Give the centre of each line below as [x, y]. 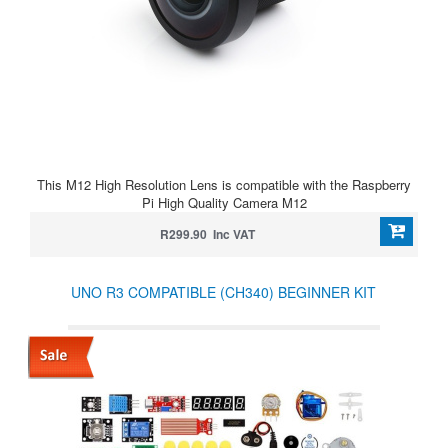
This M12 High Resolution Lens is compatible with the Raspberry [224, 184]
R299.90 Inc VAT [207, 234]
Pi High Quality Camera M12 [224, 202]
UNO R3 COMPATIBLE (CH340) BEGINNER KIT [223, 292]
